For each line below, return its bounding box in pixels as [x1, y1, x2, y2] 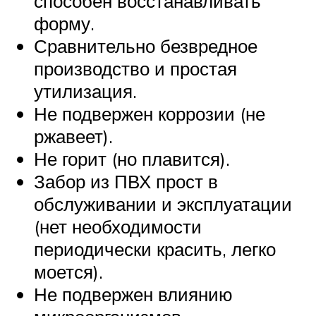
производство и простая [34, 57, 237, 80]
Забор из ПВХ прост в [34, 170, 218, 193]
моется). [34, 260, 103, 284]
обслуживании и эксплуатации [34, 193, 292, 216]
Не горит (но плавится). [34, 147, 230, 171]
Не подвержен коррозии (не [34, 102, 265, 126]
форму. [34, 12, 95, 35]
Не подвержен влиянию [34, 283, 233, 306]
